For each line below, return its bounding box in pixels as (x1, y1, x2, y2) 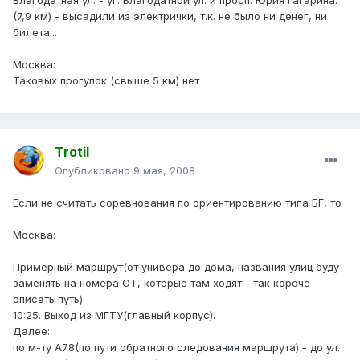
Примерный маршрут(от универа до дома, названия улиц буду (13, 260, 339, 274)
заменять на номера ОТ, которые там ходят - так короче (13, 276, 310, 290)
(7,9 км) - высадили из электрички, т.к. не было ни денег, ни (13, 10, 327, 23)
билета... (13, 26, 57, 39)
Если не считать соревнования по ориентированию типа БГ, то (13, 196, 342, 210)
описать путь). (13, 292, 85, 306)
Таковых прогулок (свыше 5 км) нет (13, 74, 199, 88)
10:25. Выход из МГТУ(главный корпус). (13, 309, 215, 322)
